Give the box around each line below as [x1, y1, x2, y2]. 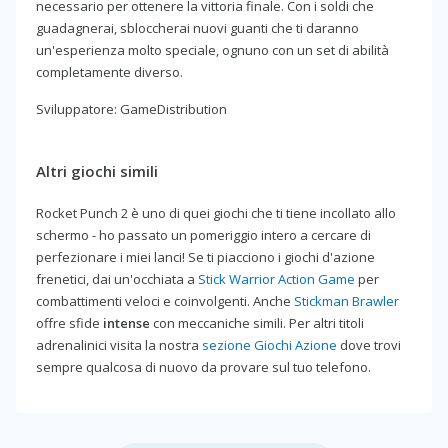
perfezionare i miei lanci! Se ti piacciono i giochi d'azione [36, 247, 375, 266]
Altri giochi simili [36, 160, 158, 181]
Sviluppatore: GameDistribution [36, 99, 227, 118]
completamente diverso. [36, 62, 183, 81]
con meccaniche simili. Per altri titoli [150, 313, 364, 332]
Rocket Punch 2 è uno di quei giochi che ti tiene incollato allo [36, 203, 396, 222]
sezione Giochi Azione [202, 335, 337, 354]
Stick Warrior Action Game [198, 269, 355, 288]
